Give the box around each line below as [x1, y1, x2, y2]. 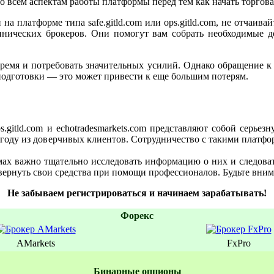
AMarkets [16, 238, 55, 249]
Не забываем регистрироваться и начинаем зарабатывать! [7, 188, 267, 199]
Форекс [120, 210, 154, 221]
